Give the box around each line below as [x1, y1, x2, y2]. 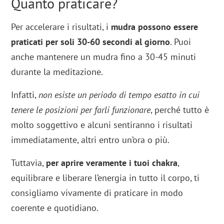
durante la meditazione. [11, 66, 103, 78]
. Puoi [170, 36, 191, 48]
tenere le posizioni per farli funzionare [11, 104, 151, 116]
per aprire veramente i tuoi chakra [46, 157, 178, 169]
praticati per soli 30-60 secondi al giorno [11, 36, 170, 48]
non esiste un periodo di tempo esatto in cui [38, 89, 200, 101]
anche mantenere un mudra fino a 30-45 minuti [11, 51, 196, 63]
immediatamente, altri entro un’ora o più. [11, 134, 170, 146]
